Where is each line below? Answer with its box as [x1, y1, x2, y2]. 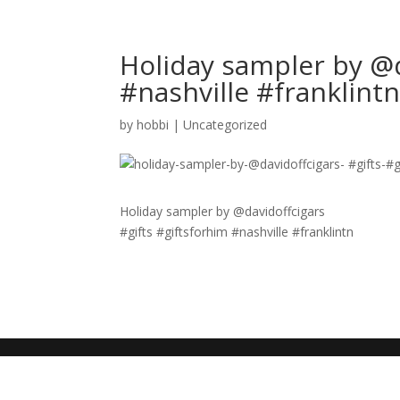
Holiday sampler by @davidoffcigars [120, 203, 326, 220]
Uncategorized [183, 116, 268, 133]
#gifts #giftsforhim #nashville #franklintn [120, 223, 354, 240]
